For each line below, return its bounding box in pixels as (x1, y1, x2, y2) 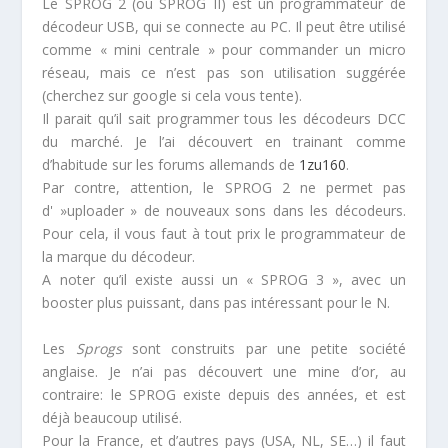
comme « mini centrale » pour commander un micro (42, 40, 406, 60)
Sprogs (65, 338, 122, 358)
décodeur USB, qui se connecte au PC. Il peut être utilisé (42, 17, 406, 37)
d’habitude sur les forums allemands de (42, 155, 300, 175)
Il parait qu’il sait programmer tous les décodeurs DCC (42, 109, 406, 129)
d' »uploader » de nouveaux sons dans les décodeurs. (42, 201, 406, 221)
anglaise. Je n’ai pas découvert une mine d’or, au (42, 361, 406, 381)
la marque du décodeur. (42, 247, 196, 267)
